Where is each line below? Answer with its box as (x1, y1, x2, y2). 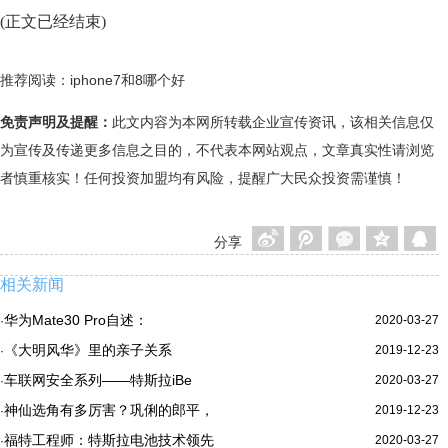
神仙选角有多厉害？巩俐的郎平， (4, 402, 214, 418)
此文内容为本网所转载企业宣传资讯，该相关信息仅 (112, 114, 434, 130)
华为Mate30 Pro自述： (4, 312, 148, 328)
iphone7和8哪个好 (70, 72, 185, 88)
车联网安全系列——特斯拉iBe (4, 372, 192, 388)
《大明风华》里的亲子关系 (4, 342, 172, 358)
